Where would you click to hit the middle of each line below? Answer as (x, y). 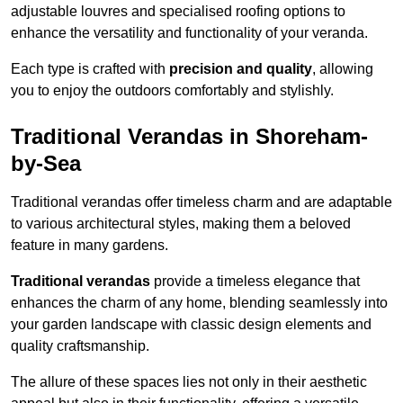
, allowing (343, 69)
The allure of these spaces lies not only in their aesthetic (189, 382)
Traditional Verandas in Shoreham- (189, 137)
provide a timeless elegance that (255, 282)
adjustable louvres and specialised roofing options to (178, 12)
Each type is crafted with (90, 69)
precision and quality (241, 69)
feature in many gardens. (90, 246)
